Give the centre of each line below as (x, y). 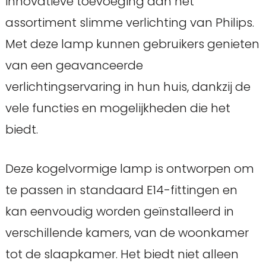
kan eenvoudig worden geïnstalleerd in (119, 211)
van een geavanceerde (74, 65)
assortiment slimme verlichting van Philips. (129, 22)
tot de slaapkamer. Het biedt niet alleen (122, 254)
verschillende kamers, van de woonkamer (127, 232)
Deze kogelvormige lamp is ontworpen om (129, 168)
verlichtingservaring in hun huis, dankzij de (128, 86)
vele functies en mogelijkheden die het (118, 108)
